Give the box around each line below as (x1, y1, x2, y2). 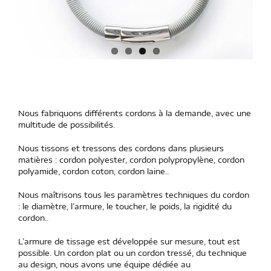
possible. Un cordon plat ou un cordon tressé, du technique (18, 247, 247, 258)
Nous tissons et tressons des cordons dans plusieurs (18, 143, 224, 153)
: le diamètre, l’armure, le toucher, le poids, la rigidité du (18, 201, 232, 211)
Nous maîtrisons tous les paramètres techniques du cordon (18, 189, 249, 200)
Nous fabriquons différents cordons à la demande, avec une (18, 108, 251, 118)
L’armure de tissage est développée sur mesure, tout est (18, 236, 240, 246)
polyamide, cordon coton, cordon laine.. (18, 166, 169, 176)
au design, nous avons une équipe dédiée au (18, 259, 191, 269)
